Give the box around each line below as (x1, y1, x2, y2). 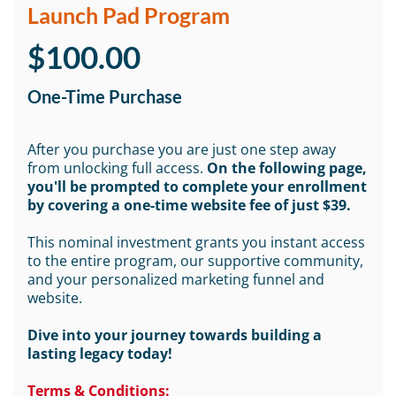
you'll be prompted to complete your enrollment (27, 177, 367, 196)
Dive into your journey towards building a (27, 325, 322, 345)
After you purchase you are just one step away (27, 140, 336, 159)
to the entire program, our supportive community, (27, 251, 363, 270)
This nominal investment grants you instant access (27, 232, 365, 252)
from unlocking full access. (27, 158, 207, 178)
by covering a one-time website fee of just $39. (27, 195, 351, 215)
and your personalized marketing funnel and (27, 270, 324, 289)
